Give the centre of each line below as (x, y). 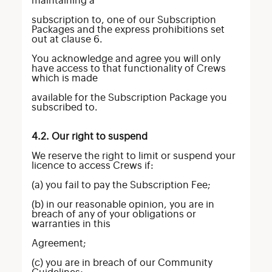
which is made (64, 78)
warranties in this (71, 224)
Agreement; (59, 243)
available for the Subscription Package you (129, 98)
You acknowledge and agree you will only (126, 59)
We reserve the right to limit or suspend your (133, 156)
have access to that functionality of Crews (128, 69)
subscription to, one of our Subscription (124, 20)
